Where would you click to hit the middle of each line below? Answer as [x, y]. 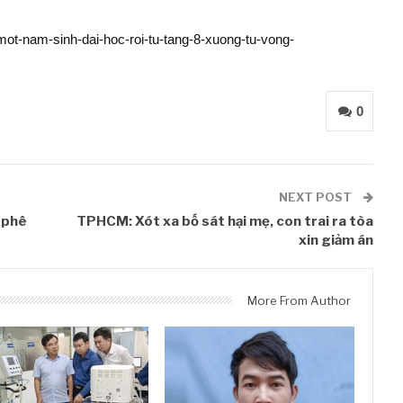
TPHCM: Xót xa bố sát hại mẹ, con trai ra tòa [225, 221]
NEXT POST [317, 197]
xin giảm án [336, 240]
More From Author [300, 300]
